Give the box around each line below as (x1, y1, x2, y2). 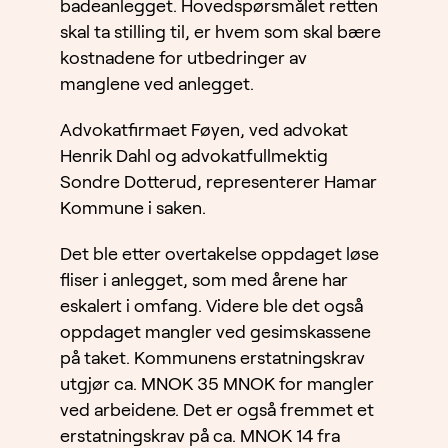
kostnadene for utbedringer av (60, 48, 307, 69)
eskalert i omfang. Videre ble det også (60, 296, 363, 317)
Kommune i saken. (60, 198, 206, 219)
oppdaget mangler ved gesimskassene (60, 322, 371, 343)
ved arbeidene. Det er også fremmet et (60, 400, 374, 421)
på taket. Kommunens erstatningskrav (60, 348, 365, 369)
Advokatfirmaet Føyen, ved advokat (60, 120, 348, 141)
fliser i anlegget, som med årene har (60, 270, 348, 291)
